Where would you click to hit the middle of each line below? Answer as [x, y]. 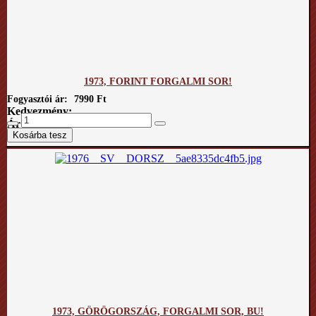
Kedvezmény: [39, 111]
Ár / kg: [26, 123]
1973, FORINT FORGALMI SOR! [158, 82]
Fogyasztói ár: [39, 99]
